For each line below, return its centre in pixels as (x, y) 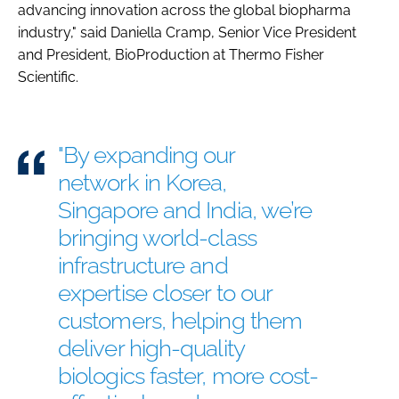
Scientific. (48, 77)
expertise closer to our (166, 293)
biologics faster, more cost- (188, 375)
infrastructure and (143, 265)
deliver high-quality (151, 348)
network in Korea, (142, 182)
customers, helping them (180, 320)
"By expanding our (147, 155)
